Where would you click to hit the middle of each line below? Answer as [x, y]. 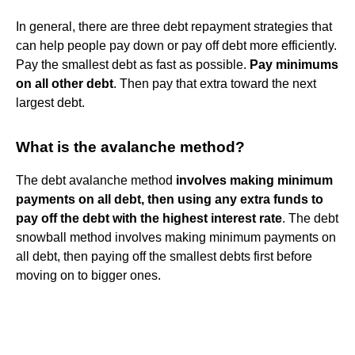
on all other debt [65, 83]
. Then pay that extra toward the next [215, 83]
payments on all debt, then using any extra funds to [170, 199]
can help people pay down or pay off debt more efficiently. [176, 45]
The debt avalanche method [96, 180]
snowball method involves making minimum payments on [176, 237]
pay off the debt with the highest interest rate [149, 218]
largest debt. [50, 102]
